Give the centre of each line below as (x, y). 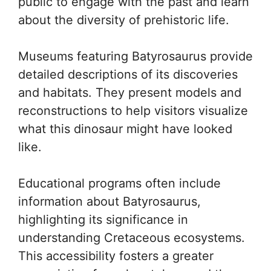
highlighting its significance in (103, 220)
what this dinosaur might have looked (125, 129)
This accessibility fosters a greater (116, 256)
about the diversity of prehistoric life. (124, 20)
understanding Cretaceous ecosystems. (132, 238)
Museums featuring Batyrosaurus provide (135, 56)
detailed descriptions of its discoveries (128, 74)
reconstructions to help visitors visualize (133, 111)
